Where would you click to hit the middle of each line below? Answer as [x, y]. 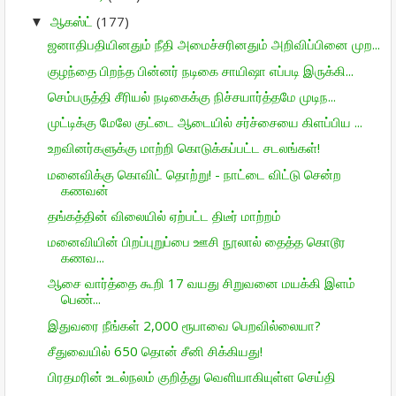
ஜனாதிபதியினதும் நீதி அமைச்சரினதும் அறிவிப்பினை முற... [213, 45]
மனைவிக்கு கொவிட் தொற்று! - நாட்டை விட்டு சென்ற [194, 174]
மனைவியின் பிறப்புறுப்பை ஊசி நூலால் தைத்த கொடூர [196, 241]
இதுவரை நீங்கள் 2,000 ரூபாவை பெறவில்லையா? [184, 325]
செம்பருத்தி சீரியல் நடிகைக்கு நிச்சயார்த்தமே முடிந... [191, 96]
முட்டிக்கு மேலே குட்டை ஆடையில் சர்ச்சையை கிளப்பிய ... [205, 122]
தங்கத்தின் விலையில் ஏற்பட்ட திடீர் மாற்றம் [164, 215]
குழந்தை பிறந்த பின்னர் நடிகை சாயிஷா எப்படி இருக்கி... [200, 70]
